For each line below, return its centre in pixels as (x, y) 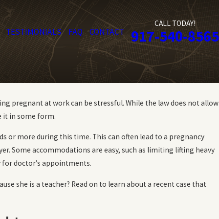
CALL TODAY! (175, 23)
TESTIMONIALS (34, 32)
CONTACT (107, 32)
